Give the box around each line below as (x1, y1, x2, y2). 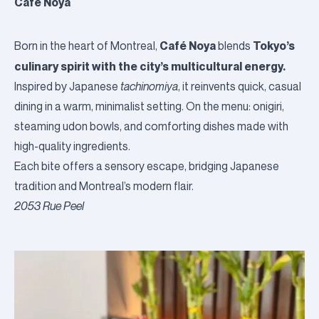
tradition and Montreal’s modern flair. (14, 179, 194, 193)
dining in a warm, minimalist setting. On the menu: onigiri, (14, 100, 284, 113)
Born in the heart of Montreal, (14, 39, 159, 53)
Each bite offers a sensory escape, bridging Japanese (14, 159, 279, 173)
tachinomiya (120, 80, 178, 93)
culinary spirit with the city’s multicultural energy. (14, 59, 286, 73)
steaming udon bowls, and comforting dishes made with (14, 120, 288, 133)
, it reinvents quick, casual (178, 80, 301, 93)
